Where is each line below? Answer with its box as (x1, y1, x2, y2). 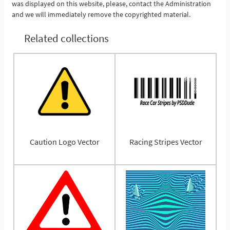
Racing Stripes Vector (129, 137, 202, 147)
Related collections (24, 32, 109, 46)
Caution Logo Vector (29, 137, 100, 147)
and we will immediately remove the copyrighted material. (12, 10, 190, 20)
